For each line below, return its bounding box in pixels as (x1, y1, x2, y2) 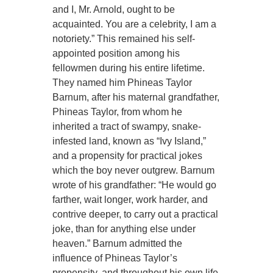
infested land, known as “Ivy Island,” (52, 136, 207, 147)
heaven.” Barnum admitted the (52, 238, 183, 249)
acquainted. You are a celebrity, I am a (52, 19, 217, 30)
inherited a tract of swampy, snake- (52, 121, 202, 132)
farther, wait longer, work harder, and (52, 194, 208, 205)
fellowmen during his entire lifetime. (52, 63, 205, 74)
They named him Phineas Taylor (52, 77, 193, 88)
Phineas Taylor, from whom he (52, 107, 183, 118)
